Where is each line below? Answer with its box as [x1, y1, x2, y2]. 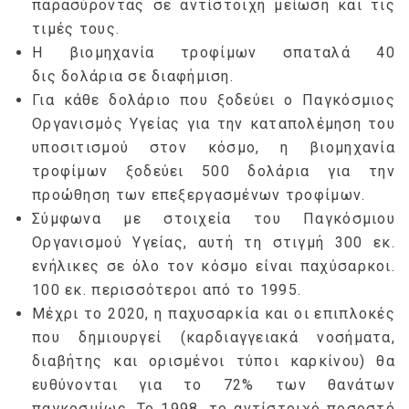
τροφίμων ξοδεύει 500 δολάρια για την [32, 162, 395, 180]
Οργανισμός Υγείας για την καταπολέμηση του [32, 114, 395, 132]
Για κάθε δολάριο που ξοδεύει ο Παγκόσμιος [32, 90, 395, 109]
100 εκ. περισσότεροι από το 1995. [32, 280, 302, 299]
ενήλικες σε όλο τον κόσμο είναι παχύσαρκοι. [32, 257, 395, 275]
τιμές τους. [32, 19, 121, 37]
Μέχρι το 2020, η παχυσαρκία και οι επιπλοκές [32, 304, 395, 322]
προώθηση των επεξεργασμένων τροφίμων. [32, 185, 366, 204]
